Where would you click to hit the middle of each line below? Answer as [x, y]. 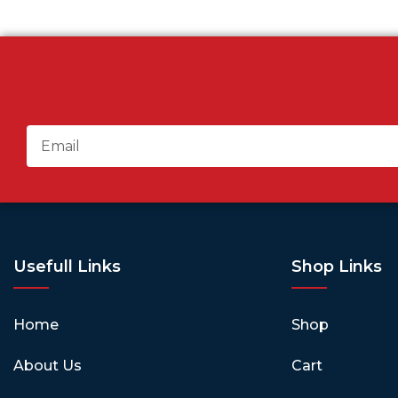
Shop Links [337, 266]
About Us [48, 365]
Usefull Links [67, 266]
